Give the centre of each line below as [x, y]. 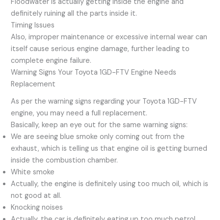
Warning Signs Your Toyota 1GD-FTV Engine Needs [94, 73]
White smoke [33, 172]
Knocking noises [37, 207]
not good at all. [36, 195]
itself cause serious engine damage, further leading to [100, 49]
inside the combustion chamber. [65, 160]
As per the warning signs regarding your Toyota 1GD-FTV [104, 101]
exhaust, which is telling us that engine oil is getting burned [109, 148]
